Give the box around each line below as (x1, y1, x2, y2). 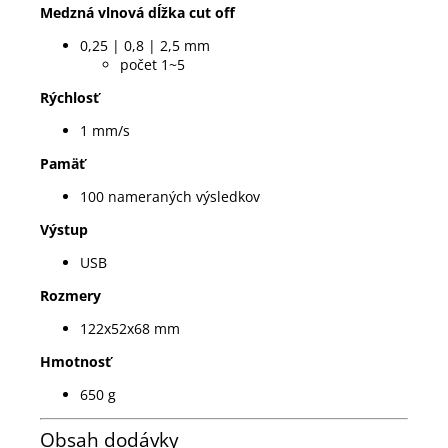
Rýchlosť (40, 87, 99, 107)
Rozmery (40, 285, 101, 305)
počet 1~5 (120, 54, 185, 74)
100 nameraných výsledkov (80, 186, 260, 206)
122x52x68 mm (80, 318, 180, 338)
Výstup (40, 219, 88, 239)
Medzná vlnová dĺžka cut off (40, 2, 235, 22)
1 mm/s (80, 120, 130, 140)
